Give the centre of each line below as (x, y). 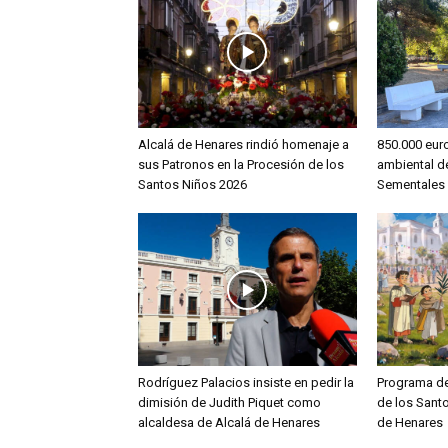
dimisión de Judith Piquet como (229, 403)
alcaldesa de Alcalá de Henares (229, 423)
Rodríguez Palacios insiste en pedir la (246, 383)
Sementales (410, 185)
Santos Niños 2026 (192, 185)
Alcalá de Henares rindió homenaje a (243, 145)
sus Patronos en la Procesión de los (241, 165)
